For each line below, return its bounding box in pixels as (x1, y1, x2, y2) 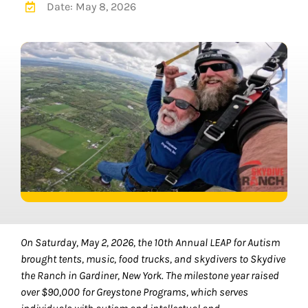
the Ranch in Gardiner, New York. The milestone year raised (21, 269, 279, 283)
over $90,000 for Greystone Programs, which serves (21, 285, 248, 299)
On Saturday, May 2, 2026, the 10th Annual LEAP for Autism (21, 236, 280, 250)
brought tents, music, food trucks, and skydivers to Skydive (21, 252, 285, 266)
